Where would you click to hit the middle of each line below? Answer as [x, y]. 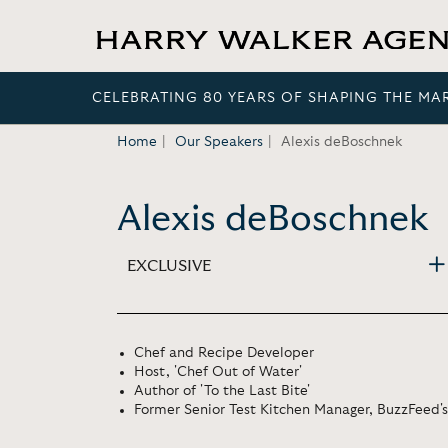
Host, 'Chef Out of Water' [218, 372]
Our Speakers [219, 142]
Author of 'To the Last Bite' [222, 391]
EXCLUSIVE [169, 265]
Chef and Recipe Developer [224, 353]
